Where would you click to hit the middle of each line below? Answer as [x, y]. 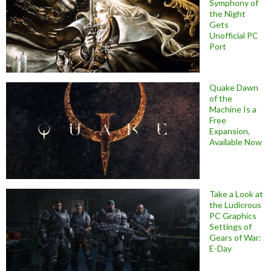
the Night [227, 13]
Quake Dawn [234, 87]
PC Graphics [233, 215]
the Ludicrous [235, 204]
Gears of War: [235, 237]
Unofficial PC [234, 35]
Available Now [236, 142]
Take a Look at [236, 194]
